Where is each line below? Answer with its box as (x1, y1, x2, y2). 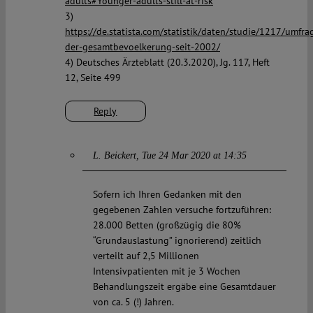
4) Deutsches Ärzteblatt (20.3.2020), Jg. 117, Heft (64, 56, 270, 69)
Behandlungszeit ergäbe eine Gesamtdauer (92, 280, 276, 293)
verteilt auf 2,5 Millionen (92, 249, 199, 263)
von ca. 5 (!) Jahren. (92, 296, 174, 309)
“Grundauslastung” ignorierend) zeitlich (92, 234, 261, 247)
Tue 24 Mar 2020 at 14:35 (141, 150, 247, 161)
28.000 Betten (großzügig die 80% (92, 219, 241, 232)
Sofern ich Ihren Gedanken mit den (92, 188, 242, 201)
